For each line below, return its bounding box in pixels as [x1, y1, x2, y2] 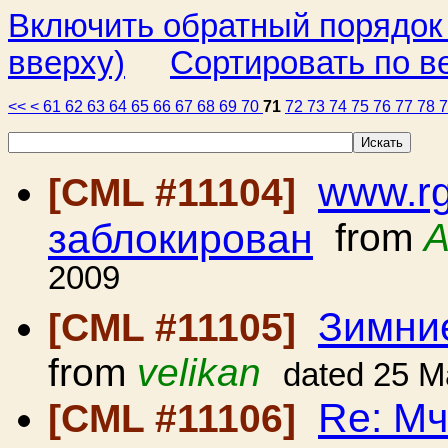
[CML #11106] [48, 397, 307, 440]
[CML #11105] [48, 306, 307, 349]
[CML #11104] [48, 171, 307, 214]
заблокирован [48, 216, 313, 259]
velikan [137, 351, 261, 394]
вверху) [8, 45, 125, 81]
